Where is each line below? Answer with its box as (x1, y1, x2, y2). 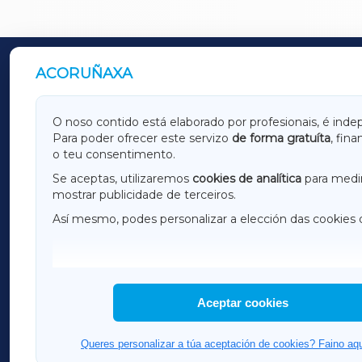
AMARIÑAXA (80, 134, 154, 149)
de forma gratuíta (232, 131, 330, 146)
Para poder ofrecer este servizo (53, 131, 232, 146)
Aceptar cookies (197, 296, 289, 310)
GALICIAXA (80, 115, 145, 130)
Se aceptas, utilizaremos (53, 171, 192, 187)
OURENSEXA (80, 154, 157, 169)
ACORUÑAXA (36, 65, 133, 83)
